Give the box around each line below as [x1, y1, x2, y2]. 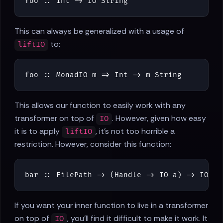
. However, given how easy [112, 113, 207, 124]
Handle [114, 171, 141, 180]
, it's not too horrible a [96, 126, 175, 137]
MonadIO [56, 71, 88, 80]
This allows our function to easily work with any [14, 100, 186, 111]
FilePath [56, 171, 92, 180]
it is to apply [14, 126, 62, 137]
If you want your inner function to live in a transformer [14, 200, 208, 211]
